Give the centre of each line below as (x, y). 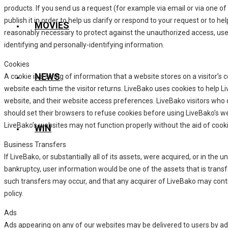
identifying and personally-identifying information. (84, 45)
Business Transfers (35, 144)
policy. (14, 193)
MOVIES (52, 25)
